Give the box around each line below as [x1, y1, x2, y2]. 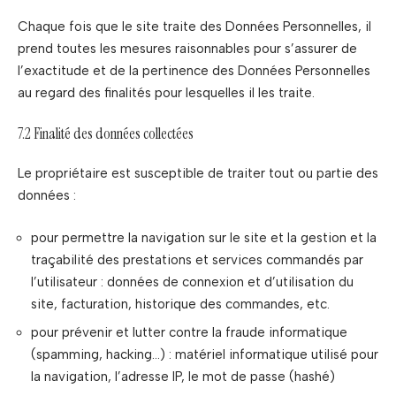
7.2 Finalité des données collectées [18, 123, 194, 143]
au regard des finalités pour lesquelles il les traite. [18, 85, 315, 101]
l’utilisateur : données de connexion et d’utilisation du [31, 273, 354, 290]
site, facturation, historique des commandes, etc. [31, 295, 330, 312]
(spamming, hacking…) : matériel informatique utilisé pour [31, 346, 378, 362]
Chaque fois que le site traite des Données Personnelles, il [18, 19, 371, 34]
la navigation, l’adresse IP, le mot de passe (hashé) [31, 369, 335, 385]
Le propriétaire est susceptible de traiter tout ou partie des [18, 165, 378, 181]
